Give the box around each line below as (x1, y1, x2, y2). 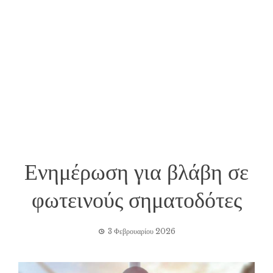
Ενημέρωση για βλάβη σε (24, 155, 249, 185)
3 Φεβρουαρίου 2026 (107, 226, 175, 236)
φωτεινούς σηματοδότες (31, 183, 242, 213)
